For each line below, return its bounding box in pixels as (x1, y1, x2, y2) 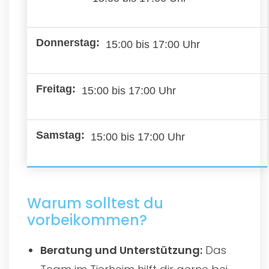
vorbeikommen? (27, 210, 147, 230)
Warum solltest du (27, 193, 163, 213)
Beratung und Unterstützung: (40, 242, 203, 258)
